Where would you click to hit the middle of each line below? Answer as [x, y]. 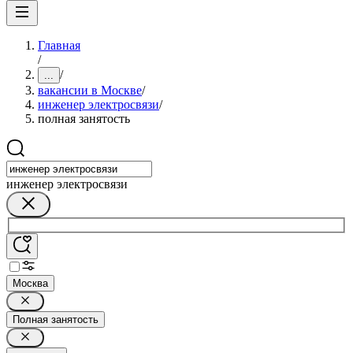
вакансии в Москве [90, 90]
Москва [30, 283]
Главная [59, 45]
